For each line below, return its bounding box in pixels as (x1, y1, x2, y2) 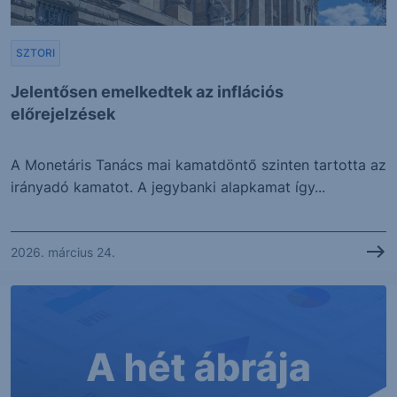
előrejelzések (11, 105, 115, 124)
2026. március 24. (11, 244, 115, 260)
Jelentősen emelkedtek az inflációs (11, 82, 284, 102)
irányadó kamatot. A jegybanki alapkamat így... (11, 178, 325, 197)
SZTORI (16, 46, 55, 60)
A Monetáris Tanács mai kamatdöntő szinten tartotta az (11, 156, 386, 175)
